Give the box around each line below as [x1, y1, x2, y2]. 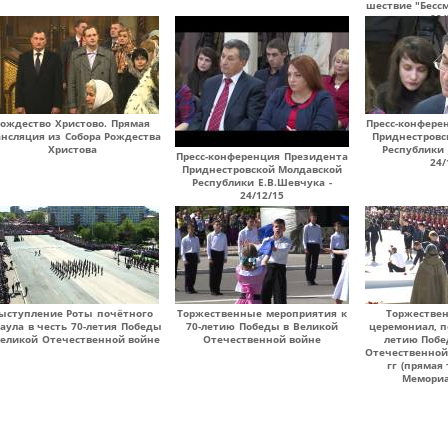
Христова [47, 142, 97, 156]
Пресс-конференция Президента [176, 149, 348, 163]
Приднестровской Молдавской [181, 162, 343, 176]
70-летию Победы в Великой [186, 319, 338, 333]
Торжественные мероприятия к [177, 306, 347, 320]
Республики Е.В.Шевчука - [192, 175, 332, 189]
